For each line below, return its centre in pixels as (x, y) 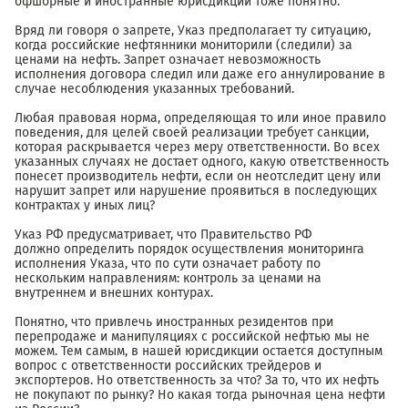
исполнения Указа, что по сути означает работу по (168, 264)
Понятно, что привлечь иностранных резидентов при (174, 322)
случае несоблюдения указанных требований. (154, 89)
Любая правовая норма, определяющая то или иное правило (200, 118)
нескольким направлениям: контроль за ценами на (168, 279)
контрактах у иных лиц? (85, 206)
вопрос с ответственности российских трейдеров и (168, 366)
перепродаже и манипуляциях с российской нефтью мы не (192, 337)
